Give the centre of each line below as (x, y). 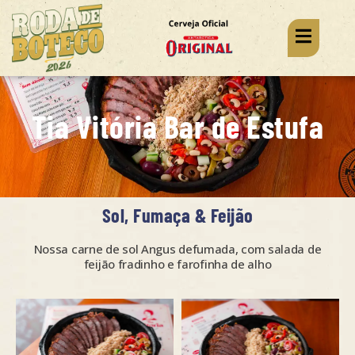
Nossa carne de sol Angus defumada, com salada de (177, 249)
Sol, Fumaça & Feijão (177, 215)
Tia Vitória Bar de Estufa (177, 126)
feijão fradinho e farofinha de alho (177, 264)
